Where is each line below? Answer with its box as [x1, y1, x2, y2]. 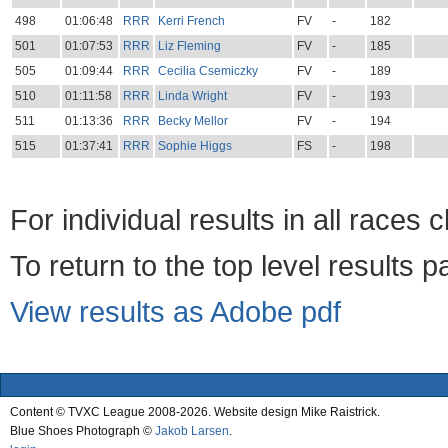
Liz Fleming [157, 39, 221, 54]
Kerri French [157, 14, 225, 29]
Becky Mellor [157, 114, 228, 129]
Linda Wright [157, 89, 227, 104]
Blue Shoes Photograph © [10, 424, 155, 439]
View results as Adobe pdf [10, 296, 341, 329]
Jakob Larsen [155, 424, 229, 439]
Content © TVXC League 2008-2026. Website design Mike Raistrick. [10, 405, 380, 420]
